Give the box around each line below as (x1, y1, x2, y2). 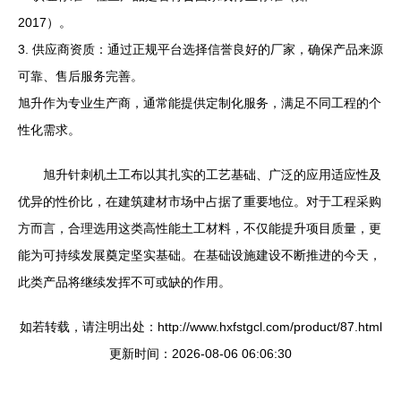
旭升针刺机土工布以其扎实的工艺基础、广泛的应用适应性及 (43, 167, 381, 182)
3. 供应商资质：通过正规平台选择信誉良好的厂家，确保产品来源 (18, 42, 383, 56)
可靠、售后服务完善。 (18, 69, 143, 83)
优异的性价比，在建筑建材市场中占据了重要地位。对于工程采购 (18, 194, 381, 209)
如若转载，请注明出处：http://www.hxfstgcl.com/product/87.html (19, 320, 382, 334)
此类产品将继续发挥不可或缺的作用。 (18, 275, 231, 289)
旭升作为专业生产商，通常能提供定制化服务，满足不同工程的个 (18, 96, 381, 110)
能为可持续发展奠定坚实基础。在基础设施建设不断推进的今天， (18, 248, 381, 262)
